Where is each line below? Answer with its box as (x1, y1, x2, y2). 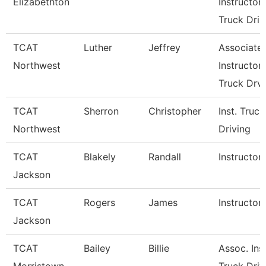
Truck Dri (218, 14, 259, 26)
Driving (218, 123, 251, 135)
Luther (84, 42, 112, 53)
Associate (218, 42, 262, 53)
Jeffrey (148, 42, 180, 53)
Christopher (148, 105, 201, 117)
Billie (148, 242, 169, 254)
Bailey (84, 242, 110, 254)
